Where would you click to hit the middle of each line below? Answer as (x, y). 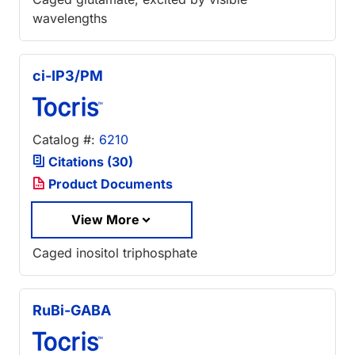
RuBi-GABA (72, 311)
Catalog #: (66, 139)
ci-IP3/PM (68, 75)
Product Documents (109, 183)
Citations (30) (89, 161)
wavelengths (70, 18)
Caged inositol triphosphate (115, 253)
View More (105, 219)
